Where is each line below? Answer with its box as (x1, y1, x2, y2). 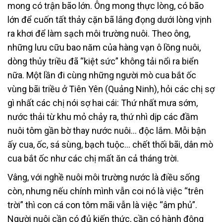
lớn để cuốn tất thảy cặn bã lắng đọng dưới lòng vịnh (7, 14, 212, 25)
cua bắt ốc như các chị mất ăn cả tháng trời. (7, 153, 179, 164)
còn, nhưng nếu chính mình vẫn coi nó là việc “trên (7, 185, 204, 196)
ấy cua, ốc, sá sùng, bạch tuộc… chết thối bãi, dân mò (7, 139, 213, 150)
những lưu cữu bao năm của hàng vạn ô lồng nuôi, (7, 42, 201, 53)
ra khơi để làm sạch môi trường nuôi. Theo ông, (7, 28, 190, 39)
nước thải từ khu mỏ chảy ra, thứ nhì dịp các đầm (7, 111, 198, 122)
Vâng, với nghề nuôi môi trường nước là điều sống (7, 171, 200, 182)
